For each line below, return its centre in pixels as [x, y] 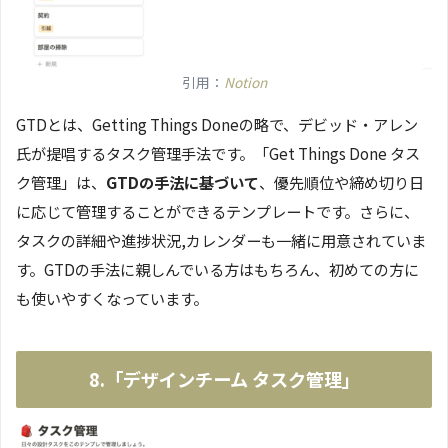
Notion [245, 82]
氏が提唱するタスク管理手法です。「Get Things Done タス [218, 153]
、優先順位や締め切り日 [341, 182]
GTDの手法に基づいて [182, 182]
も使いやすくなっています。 [112, 298]
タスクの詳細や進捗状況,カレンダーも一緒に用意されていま [221, 240]
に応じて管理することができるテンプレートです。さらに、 [217, 211]
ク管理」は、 [61, 182]
